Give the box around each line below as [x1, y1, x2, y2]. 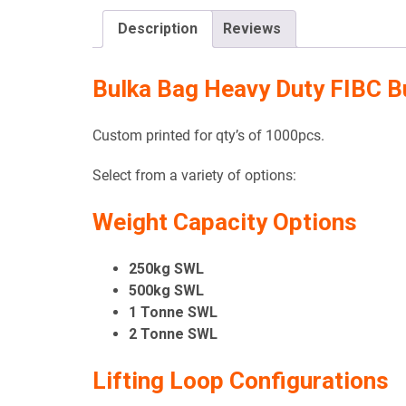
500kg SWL [129, 282, 204, 300]
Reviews [223, 20, 281, 38]
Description [118, 20, 198, 38]
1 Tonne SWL [129, 304, 217, 322]
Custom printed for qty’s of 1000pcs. [92, 127, 324, 145]
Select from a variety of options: [92, 167, 296, 185]
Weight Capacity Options [92, 208, 357, 237]
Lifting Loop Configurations [92, 367, 389, 395]
